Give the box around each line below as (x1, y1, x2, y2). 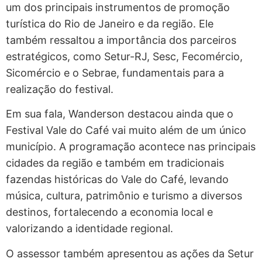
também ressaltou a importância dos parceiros (6, 34, 236, 47)
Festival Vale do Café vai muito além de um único (6, 124, 246, 137)
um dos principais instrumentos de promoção (6, 1, 230, 14)
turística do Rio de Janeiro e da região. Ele (6, 18, 213, 30)
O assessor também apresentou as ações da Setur (6, 247, 254, 260)
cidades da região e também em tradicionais (6, 157, 224, 170)
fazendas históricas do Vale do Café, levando (6, 173, 229, 186)
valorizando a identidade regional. (6, 222, 173, 235)
